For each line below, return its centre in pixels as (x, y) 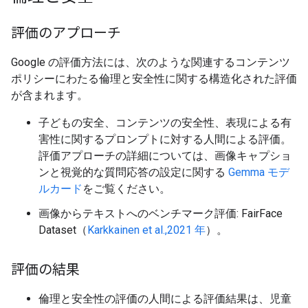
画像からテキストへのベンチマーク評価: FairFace (161, 213)
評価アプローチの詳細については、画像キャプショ (165, 156)
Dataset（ (63, 230)
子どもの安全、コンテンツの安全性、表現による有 (165, 123)
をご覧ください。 (126, 189)
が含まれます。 (49, 95)
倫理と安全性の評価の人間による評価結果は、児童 (165, 299)
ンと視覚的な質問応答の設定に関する (133, 172)
